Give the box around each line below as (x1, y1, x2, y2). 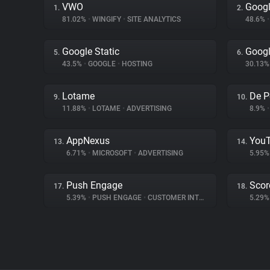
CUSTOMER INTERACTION (146, 193, 199, 202)
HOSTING (120, 60, 152, 68)
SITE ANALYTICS (125, 15, 181, 24)
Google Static (62, 46, 119, 57)
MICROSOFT (90, 149, 134, 157)
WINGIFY (90, 15, 123, 24)
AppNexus (66, 135, 110, 146)
